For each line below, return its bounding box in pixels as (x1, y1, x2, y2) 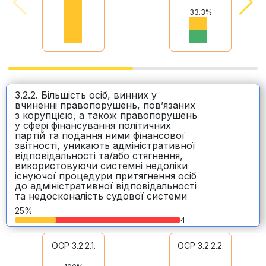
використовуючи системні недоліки (15, 160, 188, 172)
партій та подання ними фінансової (15, 129, 185, 141)
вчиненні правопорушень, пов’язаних (15, 99, 195, 111)
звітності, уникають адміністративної (15, 140, 195, 151)
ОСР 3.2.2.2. (178, 240, 224, 251)
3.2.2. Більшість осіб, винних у (15, 89, 157, 101)
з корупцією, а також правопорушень (15, 109, 197, 121)
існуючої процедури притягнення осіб (15, 170, 197, 182)
